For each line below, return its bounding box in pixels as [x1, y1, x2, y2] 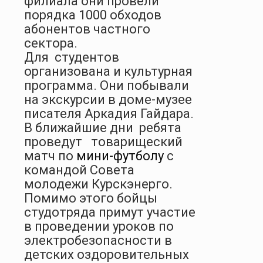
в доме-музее [108, 92, 192, 107]
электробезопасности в [24, 232, 172, 248]
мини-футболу [76, 148, 167, 163]
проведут [24, 134, 85, 149]
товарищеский [91, 134, 183, 149]
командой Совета [24, 162, 134, 177]
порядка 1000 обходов [24, 7, 161, 22]
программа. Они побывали [24, 77, 189, 93]
